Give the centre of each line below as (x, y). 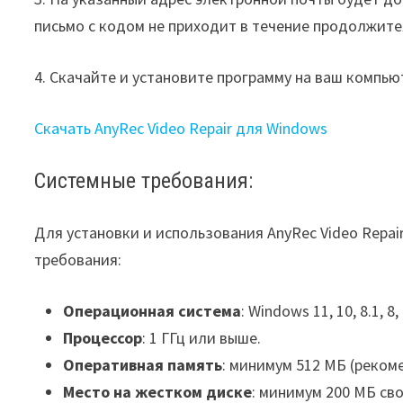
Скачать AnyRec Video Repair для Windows (181, 128)
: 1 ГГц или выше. (202, 337)
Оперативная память (143, 364)
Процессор (103, 337)
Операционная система (152, 310)
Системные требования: (144, 180)
